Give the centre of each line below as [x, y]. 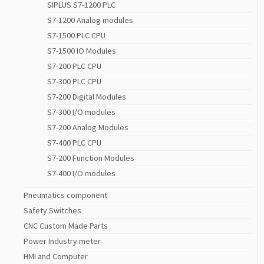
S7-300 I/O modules [81, 112]
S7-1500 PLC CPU [76, 36]
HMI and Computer [56, 257]
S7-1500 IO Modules [82, 51]
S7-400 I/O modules [81, 174]
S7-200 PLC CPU [74, 66]
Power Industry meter [62, 241]
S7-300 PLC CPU [74, 82]
